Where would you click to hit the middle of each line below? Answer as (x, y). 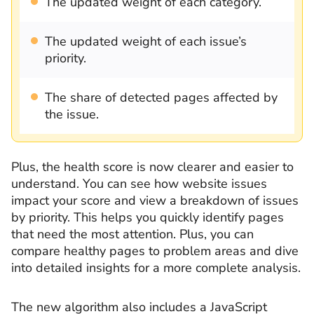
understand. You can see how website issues (139, 184)
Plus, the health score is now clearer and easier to (152, 167)
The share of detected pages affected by (161, 98)
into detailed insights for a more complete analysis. (156, 268)
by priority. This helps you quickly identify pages (148, 218)
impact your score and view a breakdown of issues (155, 201)
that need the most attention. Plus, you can (132, 234)
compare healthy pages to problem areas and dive (155, 251)
